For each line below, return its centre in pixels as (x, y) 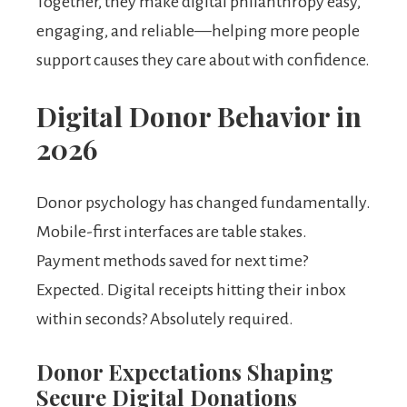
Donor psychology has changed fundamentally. (203, 203)
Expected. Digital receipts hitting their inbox (191, 290)
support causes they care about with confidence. (203, 60)
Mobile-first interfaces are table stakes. (172, 232)
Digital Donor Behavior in (199, 117)
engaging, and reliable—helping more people (198, 31)
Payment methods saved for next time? (172, 261)
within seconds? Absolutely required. (165, 319)
